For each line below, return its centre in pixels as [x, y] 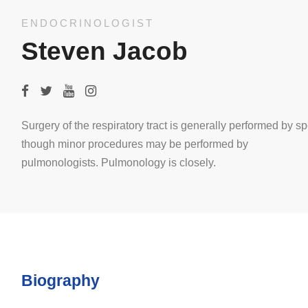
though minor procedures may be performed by [134, 144]
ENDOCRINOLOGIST [87, 23]
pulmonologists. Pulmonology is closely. [118, 163]
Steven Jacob [104, 52]
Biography [60, 281]
